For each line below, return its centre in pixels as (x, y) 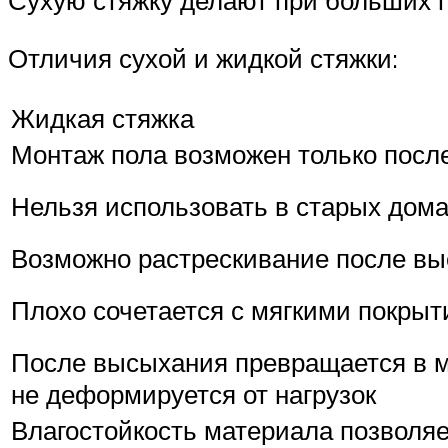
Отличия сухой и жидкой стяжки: (203, 57)
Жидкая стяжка (102, 118)
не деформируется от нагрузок (193, 394)
